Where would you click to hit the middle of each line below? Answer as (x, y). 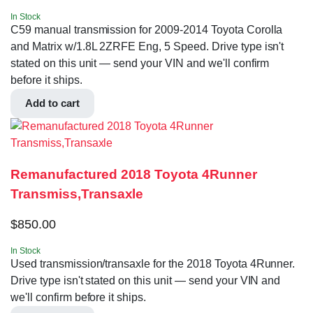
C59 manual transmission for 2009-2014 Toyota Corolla (147, 30)
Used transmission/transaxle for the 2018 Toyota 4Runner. (153, 263)
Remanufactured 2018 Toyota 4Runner (134, 175)
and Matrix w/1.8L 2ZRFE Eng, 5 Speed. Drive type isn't (147, 47)
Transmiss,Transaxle (77, 194)
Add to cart (52, 103)
